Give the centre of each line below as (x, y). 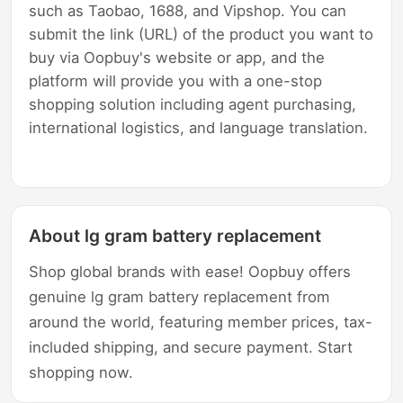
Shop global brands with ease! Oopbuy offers (190, 271)
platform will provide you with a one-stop (176, 81)
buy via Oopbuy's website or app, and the (177, 57)
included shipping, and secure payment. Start (191, 347)
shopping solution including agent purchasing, (193, 104)
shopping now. (81, 372)
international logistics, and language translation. (199, 127)
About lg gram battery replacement (175, 236)
